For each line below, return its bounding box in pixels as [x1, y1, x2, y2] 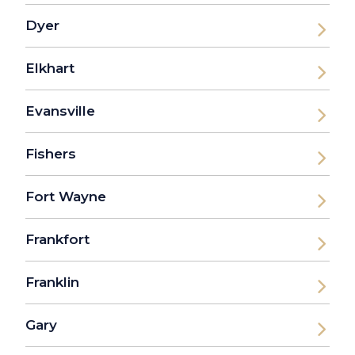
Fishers [25, 146, 76, 162]
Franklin [25, 274, 79, 291]
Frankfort [25, 231, 90, 248]
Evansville [25, 103, 95, 120]
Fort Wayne [25, 189, 106, 205]
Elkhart [25, 60, 74, 77]
